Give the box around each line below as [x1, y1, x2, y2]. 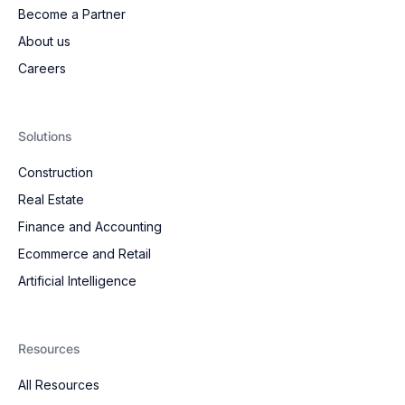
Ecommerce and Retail [18, 246, 151, 262]
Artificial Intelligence [18, 273, 137, 289]
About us [18, 33, 71, 50]
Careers [18, 61, 66, 77]
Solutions [18, 128, 71, 145]
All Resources [18, 377, 99, 393]
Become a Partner [18, 6, 126, 23]
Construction [18, 165, 93, 181]
